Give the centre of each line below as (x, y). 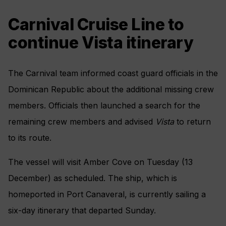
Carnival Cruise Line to (96, 24)
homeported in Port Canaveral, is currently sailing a (107, 194)
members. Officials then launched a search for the (104, 106)
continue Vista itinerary (101, 42)
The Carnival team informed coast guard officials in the (113, 73)
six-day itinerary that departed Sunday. (82, 211)
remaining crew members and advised (82, 122)
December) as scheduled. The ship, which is (93, 178)
